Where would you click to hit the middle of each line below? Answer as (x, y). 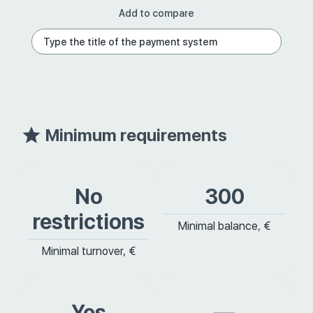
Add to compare (156, 13)
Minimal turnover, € (89, 251)
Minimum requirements (136, 135)
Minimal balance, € (224, 226)
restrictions (89, 221)
